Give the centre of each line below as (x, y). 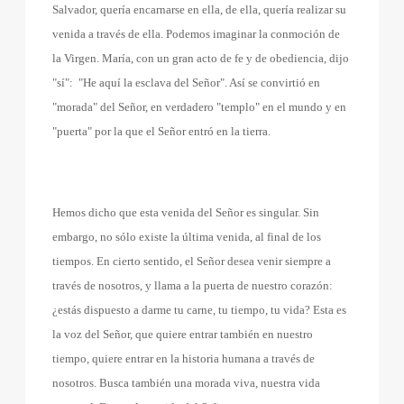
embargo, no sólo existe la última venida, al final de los (187, 237)
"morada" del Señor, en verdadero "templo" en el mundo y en (200, 107)
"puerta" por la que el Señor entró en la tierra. (162, 131)
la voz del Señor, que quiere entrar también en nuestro (183, 334)
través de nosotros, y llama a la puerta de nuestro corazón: (193, 285)
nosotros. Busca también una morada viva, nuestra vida (187, 383)
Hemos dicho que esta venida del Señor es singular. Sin (186, 212)
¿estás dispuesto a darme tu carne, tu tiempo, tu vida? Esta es (200, 310)
